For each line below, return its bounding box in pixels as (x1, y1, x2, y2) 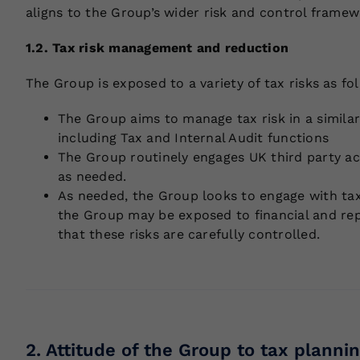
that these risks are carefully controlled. (57, 227, 321, 243)
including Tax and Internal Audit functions (57, 130, 329, 146)
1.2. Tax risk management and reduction (25, 40, 289, 56)
